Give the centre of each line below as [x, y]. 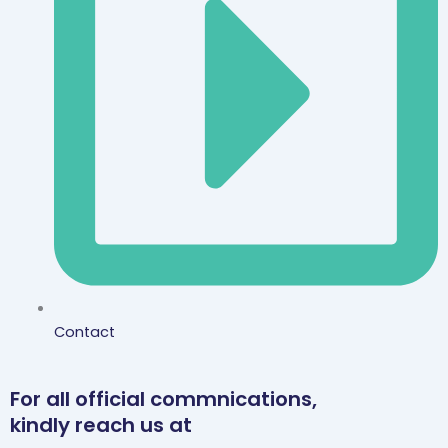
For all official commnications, [163, 398]
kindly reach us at [101, 424]
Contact [84, 332]
